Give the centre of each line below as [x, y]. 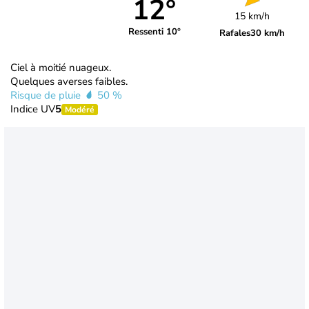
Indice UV [33, 109]
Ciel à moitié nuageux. [61, 67]
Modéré [80, 109]
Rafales [235, 33]
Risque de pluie [47, 95]
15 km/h [252, 16]
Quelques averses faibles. [69, 81]
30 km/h [268, 33]
